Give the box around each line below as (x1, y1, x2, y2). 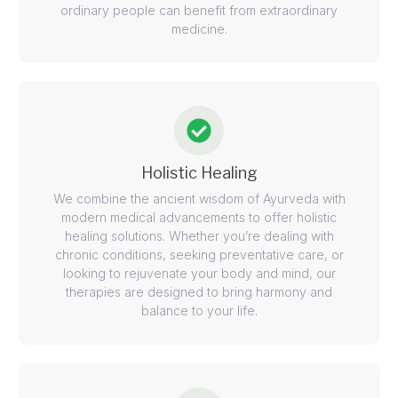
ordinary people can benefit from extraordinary (60, 3, 338, 19)
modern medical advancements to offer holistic (61, 210, 337, 226)
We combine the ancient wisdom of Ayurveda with (52, 191, 346, 207)
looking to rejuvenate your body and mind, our (62, 266, 336, 282)
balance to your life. (140, 303, 258, 319)
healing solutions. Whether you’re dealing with (64, 228, 334, 244)
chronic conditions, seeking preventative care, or (54, 247, 344, 263)
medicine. (171, 21, 227, 37)
